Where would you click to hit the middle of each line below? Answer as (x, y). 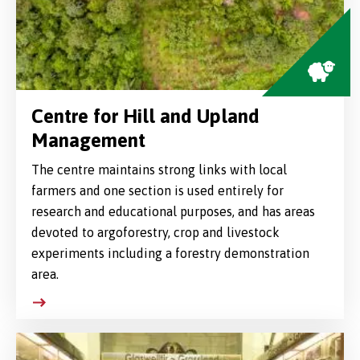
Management (88, 141)
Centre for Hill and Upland (145, 117)
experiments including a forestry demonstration (170, 254)
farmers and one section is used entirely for (157, 191)
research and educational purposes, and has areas (173, 212)
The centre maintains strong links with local (159, 170)
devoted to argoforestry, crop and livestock (155, 233)
